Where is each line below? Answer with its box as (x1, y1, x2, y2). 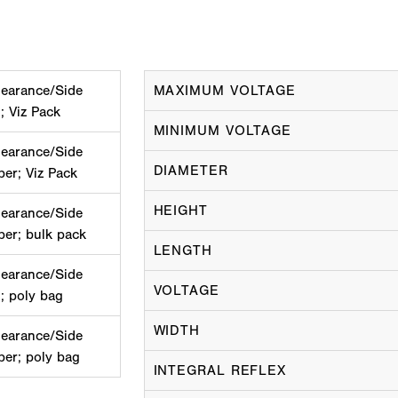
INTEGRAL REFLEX (153, 362, 286, 379)
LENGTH (153, 243, 212, 259)
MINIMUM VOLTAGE (153, 123, 291, 139)
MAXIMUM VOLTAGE (153, 83, 296, 99)
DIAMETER (153, 163, 228, 179)
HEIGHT (153, 203, 208, 219)
